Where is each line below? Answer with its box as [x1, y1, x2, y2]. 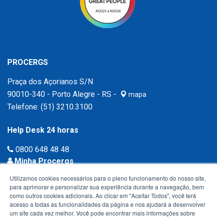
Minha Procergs [13, 156, 74, 166]
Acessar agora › [11, 169, 64, 178]
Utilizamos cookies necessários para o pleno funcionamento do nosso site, [10, 174, 206, 182]
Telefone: [7, 102, 41, 111]
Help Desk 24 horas [7, 125, 78, 135]
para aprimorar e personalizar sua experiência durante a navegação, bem [10, 183, 204, 191]
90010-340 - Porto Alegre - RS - [7, 90, 118, 99]
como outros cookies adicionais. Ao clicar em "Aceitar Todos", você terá [10, 191, 196, 200]
